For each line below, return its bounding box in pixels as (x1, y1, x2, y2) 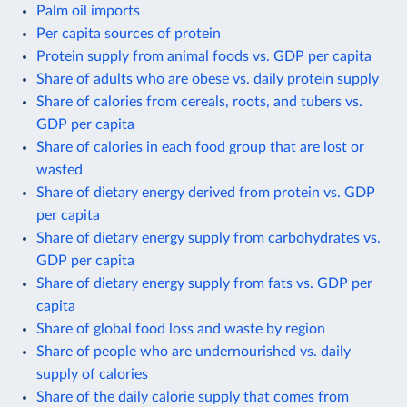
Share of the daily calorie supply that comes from (36, 389, 349, 404)
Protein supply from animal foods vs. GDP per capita (36, 48, 372, 64)
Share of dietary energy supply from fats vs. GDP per (36, 275, 372, 291)
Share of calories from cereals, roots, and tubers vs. (36, 94, 362, 109)
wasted (36, 162, 83, 177)
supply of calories (36, 366, 148, 382)
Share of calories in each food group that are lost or (36, 139, 364, 154)
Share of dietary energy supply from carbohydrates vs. (36, 230, 381, 245)
